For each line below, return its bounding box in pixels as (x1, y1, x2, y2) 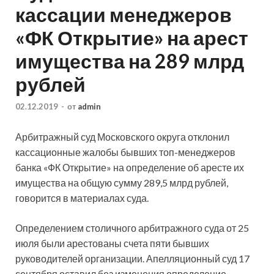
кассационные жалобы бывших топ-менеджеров (15, 146, 235, 158)
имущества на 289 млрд (15, 49, 244, 73)
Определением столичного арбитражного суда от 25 (15, 221, 249, 234)
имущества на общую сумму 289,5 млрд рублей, (15, 176, 228, 188)
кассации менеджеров (15, 2, 232, 27)
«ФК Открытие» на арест (15, 26, 248, 50)
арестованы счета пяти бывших (67, 237, 209, 249)
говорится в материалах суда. (15, 191, 149, 204)
